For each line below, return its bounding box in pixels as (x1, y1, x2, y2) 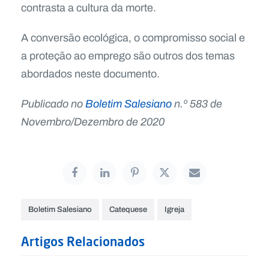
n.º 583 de (172, 95, 222, 112)
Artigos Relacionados (21, 233, 145, 249)
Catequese (109, 203, 147, 215)
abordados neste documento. (21, 65, 160, 82)
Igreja (165, 203, 184, 215)
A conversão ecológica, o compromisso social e (21, 29, 245, 46)
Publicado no (21, 95, 85, 112)
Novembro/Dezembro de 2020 (21, 113, 165, 130)
